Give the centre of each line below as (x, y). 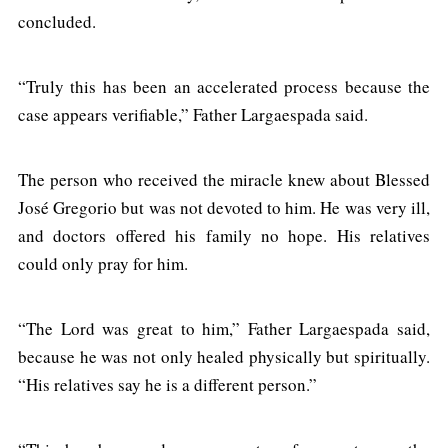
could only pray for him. (103, 264)
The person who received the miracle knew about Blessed (224, 180)
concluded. (57, 22)
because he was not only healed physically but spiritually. (224, 357)
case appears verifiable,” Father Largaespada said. (193, 115)
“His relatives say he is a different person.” (167, 385)
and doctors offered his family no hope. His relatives (224, 236)
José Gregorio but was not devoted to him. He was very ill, (224, 208)
